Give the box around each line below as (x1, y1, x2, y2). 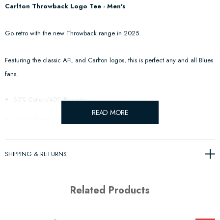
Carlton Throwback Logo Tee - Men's (5, 1, 126, 11)
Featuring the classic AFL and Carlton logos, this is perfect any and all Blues (5, 55, 213, 65)
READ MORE (92, 107, 128, 117)
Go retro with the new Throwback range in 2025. (5, 28, 141, 38)
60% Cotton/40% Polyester (13, 94, 87, 104)
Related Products (70, 183, 150, 197)
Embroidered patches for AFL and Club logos (13, 114, 138, 124)
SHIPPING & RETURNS (5, 149, 67, 159)
